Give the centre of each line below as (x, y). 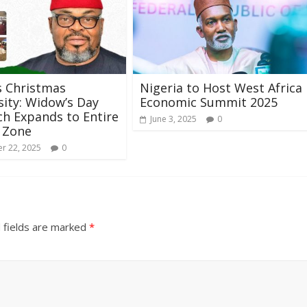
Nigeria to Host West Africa (221, 87)
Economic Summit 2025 (209, 102)
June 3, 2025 (173, 119)
